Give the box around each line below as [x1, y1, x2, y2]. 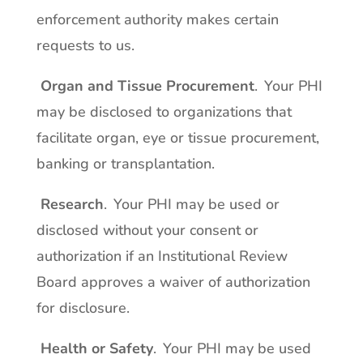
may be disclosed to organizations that [36, 102, 292, 122]
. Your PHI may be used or [103, 194, 280, 214]
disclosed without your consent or [36, 220, 258, 240]
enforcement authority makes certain [36, 10, 279, 29]
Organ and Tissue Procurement [40, 76, 254, 96]
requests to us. [36, 36, 135, 55]
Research [40, 194, 104, 214]
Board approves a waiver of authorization [36, 272, 310, 292]
